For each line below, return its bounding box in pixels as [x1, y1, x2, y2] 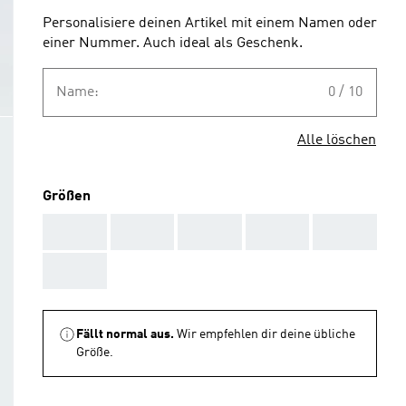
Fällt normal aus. [76, 328, 174, 341]
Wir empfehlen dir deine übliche [177, 328, 355, 341]
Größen [43, 189, 91, 204]
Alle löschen [297, 133, 376, 148]
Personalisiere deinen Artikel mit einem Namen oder [43, 16, 377, 31]
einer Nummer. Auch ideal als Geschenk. [43, 36, 303, 51]
